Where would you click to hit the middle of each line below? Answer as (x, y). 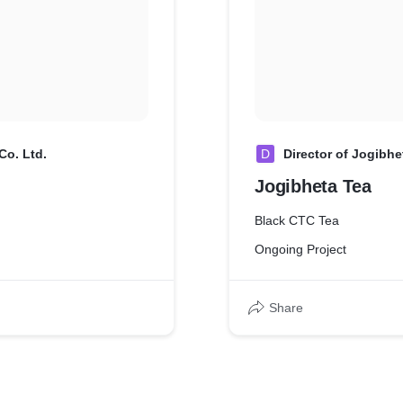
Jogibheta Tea (313, 186)
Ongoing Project (300, 249)
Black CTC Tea (297, 220)
